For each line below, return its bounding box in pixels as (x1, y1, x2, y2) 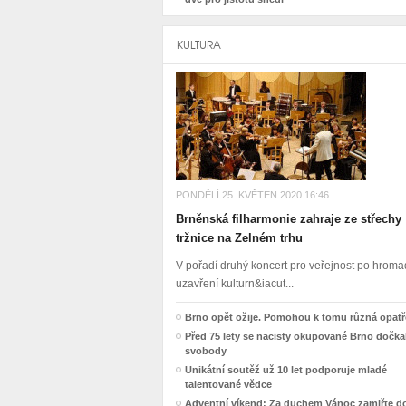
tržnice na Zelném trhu (176, 231, 303, 245)
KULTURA (177, 38, 221, 52)
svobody (185, 345, 227, 356)
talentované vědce (185, 379, 272, 390)
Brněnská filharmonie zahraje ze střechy (176, 212, 401, 226)
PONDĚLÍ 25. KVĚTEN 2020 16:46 (176, 189, 329, 200)
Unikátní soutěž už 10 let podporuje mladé (185, 364, 387, 375)
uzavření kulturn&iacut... (176, 277, 294, 290)
